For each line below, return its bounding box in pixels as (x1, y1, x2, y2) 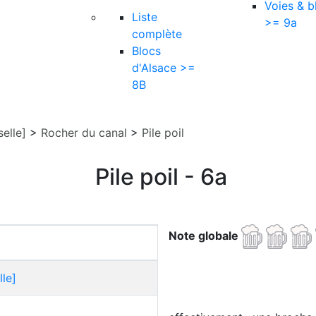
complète (132, 27, 182, 41)
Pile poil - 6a (95, 163, 227, 190)
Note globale (169, 228, 241, 243)
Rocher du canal (41, 126, 127, 140)
